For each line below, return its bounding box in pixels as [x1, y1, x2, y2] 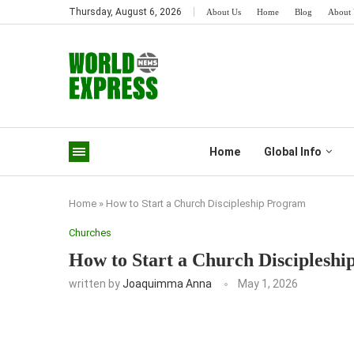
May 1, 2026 [238, 277, 298, 290]
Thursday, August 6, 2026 [69, 6, 182, 17]
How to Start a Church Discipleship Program [106, 198, 306, 209]
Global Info [263, 145, 322, 158]
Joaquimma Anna [122, 277, 212, 290]
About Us [206, 7, 241, 17]
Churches [69, 227, 111, 239]
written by [69, 277, 122, 290]
